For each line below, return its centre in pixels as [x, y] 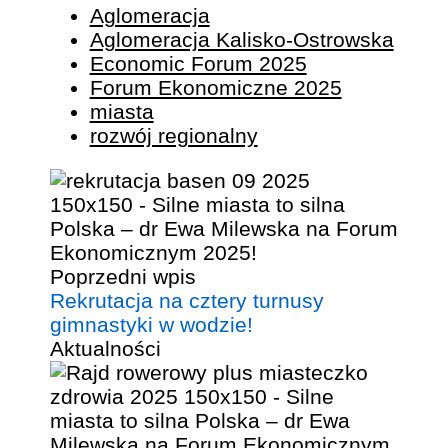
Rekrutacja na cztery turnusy [186, 300]
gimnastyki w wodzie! [151, 324]
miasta [121, 111]
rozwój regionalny [173, 135]
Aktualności [105, 348]
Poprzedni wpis [122, 276]
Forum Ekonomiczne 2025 [215, 87]
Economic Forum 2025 [198, 63]
